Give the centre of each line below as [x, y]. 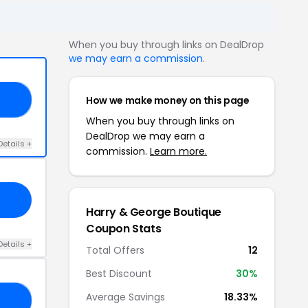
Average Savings [125, 297]
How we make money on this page [168, 100]
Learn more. [178, 151]
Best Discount [119, 273]
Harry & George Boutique [154, 212]
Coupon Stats [124, 228]
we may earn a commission [136, 58]
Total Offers [115, 250]
